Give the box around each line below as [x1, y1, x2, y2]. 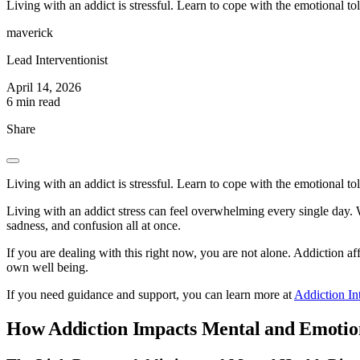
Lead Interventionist [6, 53, 108, 67]
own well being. [6, 260, 88, 275]
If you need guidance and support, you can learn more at [6, 288, 294, 302]
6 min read [6, 95, 60, 109]
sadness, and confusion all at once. [6, 219, 181, 233]
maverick [6, 26, 53, 40]
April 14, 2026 [6, 80, 81, 95]
